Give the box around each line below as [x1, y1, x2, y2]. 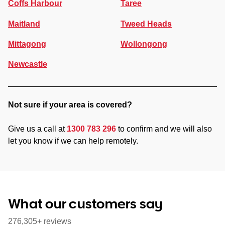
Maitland [8, 19, 40, 28]
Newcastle [8, 59, 47, 68]
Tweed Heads [121, 19, 172, 28]
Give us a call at [8, 124, 67, 133]
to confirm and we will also [116, 124, 212, 133]
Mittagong [8, 39, 46, 48]
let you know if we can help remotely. [8, 136, 138, 145]
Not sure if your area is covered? [8, 100, 132, 109]
